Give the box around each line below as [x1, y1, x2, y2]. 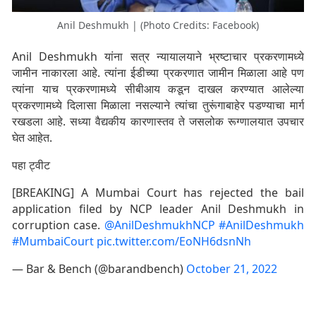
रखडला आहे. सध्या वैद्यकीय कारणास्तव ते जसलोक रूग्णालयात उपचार [12, 114, 304, 130]
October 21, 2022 [186, 261, 277, 277]
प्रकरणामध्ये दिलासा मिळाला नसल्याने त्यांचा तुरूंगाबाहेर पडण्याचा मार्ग [12, 97, 304, 114]
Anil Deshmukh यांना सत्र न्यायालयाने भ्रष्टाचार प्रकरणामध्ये [12, 49, 304, 65]
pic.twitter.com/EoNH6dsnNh [97, 233, 251, 250]
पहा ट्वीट [12, 157, 50, 174]
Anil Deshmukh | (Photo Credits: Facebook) [57, 18, 259, 32]
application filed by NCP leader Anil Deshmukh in [12, 201, 304, 217]
